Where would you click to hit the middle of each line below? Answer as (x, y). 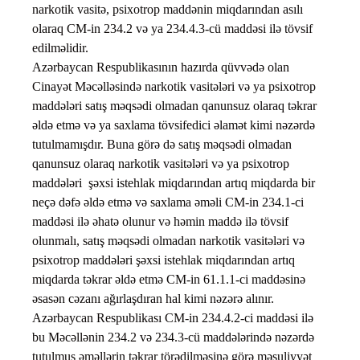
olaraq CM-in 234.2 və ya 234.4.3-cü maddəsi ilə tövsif (172, 29)
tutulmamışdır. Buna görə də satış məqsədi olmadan (162, 145)
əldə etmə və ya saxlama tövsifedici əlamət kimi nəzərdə (174, 125)
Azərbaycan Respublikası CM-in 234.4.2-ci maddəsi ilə (173, 318)
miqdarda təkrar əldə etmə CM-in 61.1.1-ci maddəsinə (169, 280)
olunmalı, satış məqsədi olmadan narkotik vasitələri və (168, 241)
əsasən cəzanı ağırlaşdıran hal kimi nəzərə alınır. (153, 299)
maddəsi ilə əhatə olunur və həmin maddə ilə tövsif (160, 222)
